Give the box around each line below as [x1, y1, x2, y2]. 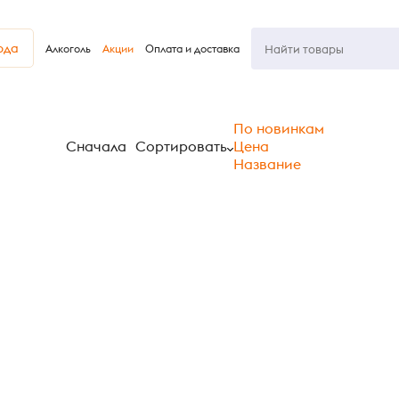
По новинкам [233, 119, 324, 138]
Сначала [66, 137, 126, 156]
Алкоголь [45, 41, 91, 55]
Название [233, 155, 301, 174]
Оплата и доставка [145, 41, 240, 55]
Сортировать [135, 137, 227, 156]
